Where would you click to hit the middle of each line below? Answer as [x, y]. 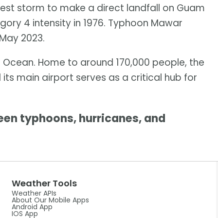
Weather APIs [34, 193]
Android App [32, 207]
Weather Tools [44, 183]
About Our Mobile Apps [50, 200]
